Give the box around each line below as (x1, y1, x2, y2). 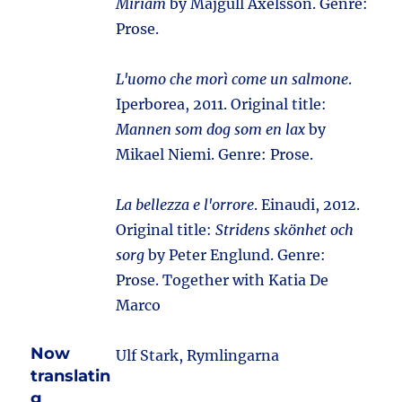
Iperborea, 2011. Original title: (116, 95, 328, 113)
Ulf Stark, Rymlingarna (116, 346, 280, 364)
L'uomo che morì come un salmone (116, 70, 349, 88)
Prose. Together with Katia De (116, 271, 329, 289)
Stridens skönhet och (215, 221, 354, 239)
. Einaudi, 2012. (254, 196, 361, 214)
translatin (31, 366, 111, 386)
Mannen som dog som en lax (116, 120, 306, 138)
